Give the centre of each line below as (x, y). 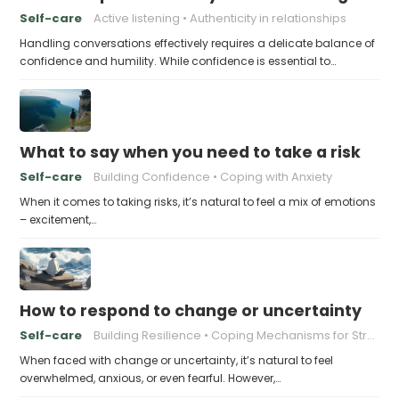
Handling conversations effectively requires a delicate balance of (198, 43)
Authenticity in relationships (269, 18)
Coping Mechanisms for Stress (289, 335)
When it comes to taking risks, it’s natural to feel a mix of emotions (198, 201)
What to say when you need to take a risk (191, 152)
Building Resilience (148, 335)
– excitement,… (58, 219)
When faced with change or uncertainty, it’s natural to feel (177, 360)
